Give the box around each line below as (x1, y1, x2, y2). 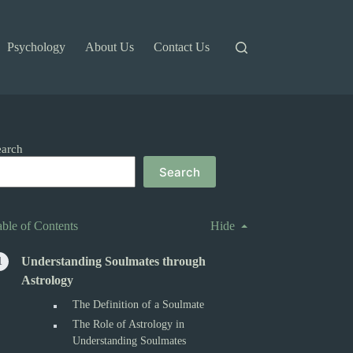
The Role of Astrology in (72, 318, 185, 330)
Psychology (7, 40, 66, 54)
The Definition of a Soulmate (72, 299, 205, 310)
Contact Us (154, 40, 210, 54)
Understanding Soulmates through (21, 255, 206, 268)
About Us (85, 40, 135, 54)
